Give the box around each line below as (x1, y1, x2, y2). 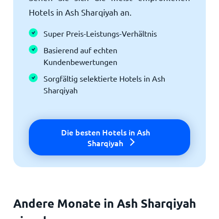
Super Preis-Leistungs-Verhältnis (43, 28, 157, 38)
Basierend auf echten (43, 44, 117, 55)
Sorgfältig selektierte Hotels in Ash (43, 73, 165, 83)
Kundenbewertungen (43, 56, 117, 66)
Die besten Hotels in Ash (61, 126, 150, 137)
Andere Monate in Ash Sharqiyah (13, 195, 196, 211)
